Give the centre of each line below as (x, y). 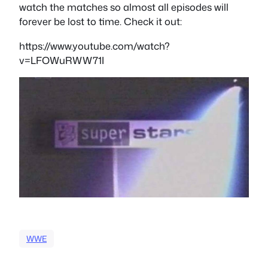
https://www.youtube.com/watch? (95, 45)
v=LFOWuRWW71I (62, 60)
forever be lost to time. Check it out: (100, 22)
